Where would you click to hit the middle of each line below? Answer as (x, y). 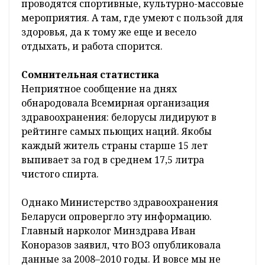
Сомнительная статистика (90, 74)
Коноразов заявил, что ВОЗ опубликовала (121, 245)
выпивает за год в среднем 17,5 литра (113, 159)
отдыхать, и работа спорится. (92, 46)
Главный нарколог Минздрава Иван (109, 230)
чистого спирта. (60, 174)
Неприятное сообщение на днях (99, 88)
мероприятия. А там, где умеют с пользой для (132, 17)
